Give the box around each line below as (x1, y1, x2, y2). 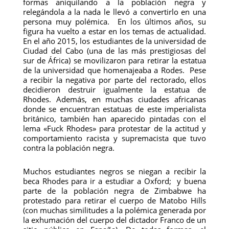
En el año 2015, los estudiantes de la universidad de (22, 36, 207, 46)
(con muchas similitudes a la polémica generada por (22, 205, 207, 215)
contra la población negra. (22, 143, 114, 153)
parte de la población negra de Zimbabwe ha (22, 186, 207, 196)
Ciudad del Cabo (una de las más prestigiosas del (22, 45, 207, 56)
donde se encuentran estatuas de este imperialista (22, 104, 207, 114)
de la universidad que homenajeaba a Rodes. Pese (22, 65, 207, 75)
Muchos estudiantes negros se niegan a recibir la (22, 166, 207, 176)
